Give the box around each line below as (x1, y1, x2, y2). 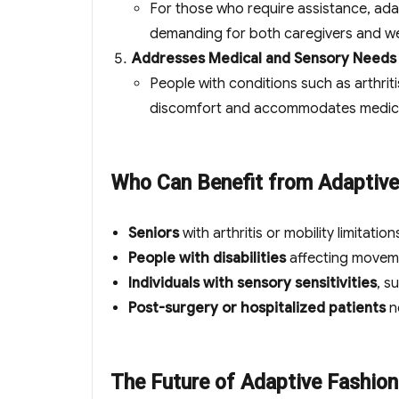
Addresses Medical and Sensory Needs (132, 50, 396, 69)
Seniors (128, 224, 179, 243)
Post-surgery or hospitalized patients (128, 299, 386, 318)
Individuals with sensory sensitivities (128, 274, 377, 293)
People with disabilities (128, 249, 286, 268)
